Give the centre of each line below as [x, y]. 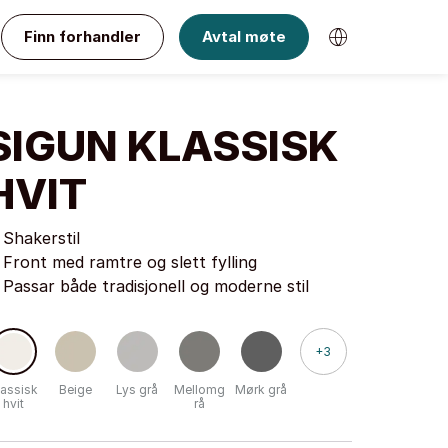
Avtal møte [244, 36]
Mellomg [199, 389]
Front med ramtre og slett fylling [130, 262]
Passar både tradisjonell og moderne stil [156, 286]
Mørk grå [261, 389]
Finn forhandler [82, 36]
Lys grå [137, 389]
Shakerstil [41, 238]
